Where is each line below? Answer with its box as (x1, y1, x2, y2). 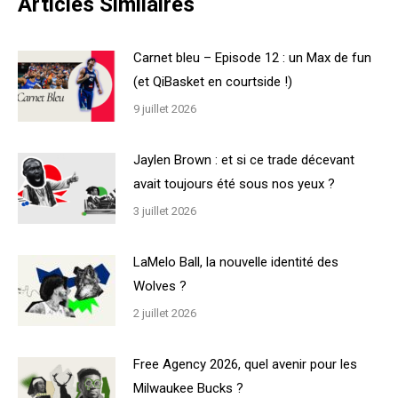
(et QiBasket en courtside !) (133, 74, 292, 91)
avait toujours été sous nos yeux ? (133, 176, 335, 193)
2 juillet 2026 (133, 306, 196, 321)
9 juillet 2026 (133, 102, 196, 116)
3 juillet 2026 (133, 204, 196, 219)
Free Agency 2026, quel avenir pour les (133, 356, 357, 373)
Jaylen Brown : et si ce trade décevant (133, 152, 354, 169)
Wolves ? (133, 278, 187, 295)
